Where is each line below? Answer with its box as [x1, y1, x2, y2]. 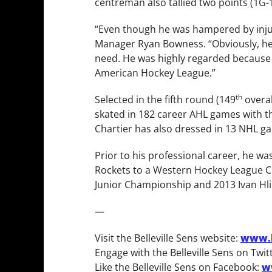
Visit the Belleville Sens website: [95, 231, 240, 245]
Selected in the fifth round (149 [95, 92, 236, 106]
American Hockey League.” [95, 66, 216, 80]
